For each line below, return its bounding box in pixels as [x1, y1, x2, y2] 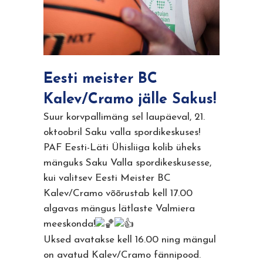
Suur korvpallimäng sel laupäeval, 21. [43, 112, 205, 123]
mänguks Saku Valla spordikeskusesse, [43, 158, 211, 168]
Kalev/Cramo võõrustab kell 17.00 [43, 188, 193, 199]
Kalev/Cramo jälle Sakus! [43, 92, 216, 107]
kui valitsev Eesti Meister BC [43, 173, 171, 184]
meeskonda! [43, 219, 95, 230]
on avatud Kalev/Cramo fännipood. [43, 249, 201, 260]
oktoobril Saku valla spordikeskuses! [43, 127, 200, 138]
